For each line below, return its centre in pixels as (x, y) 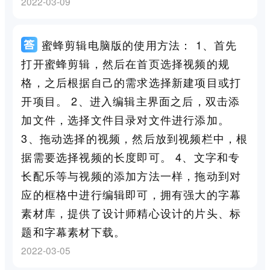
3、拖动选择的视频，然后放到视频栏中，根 (135, 138)
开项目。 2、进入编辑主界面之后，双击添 (131, 100)
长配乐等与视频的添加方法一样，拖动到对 (131, 175)
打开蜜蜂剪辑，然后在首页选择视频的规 (125, 63)
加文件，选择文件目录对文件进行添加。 (125, 119)
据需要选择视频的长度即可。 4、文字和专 (131, 156)
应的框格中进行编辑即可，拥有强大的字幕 (131, 194)
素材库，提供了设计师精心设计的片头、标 (131, 212)
